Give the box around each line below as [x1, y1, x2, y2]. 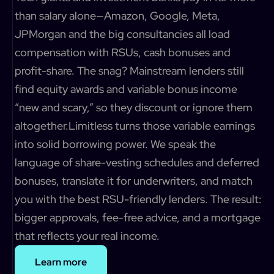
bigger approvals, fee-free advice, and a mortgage [15, 210, 261, 224]
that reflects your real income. [15, 229, 160, 243]
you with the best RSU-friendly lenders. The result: [15, 192, 262, 206]
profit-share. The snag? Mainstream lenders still [15, 64, 244, 78]
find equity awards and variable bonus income [15, 82, 237, 96]
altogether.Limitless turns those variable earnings [15, 119, 255, 133]
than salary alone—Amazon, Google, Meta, [15, 9, 220, 23]
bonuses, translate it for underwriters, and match [15, 174, 253, 188]
